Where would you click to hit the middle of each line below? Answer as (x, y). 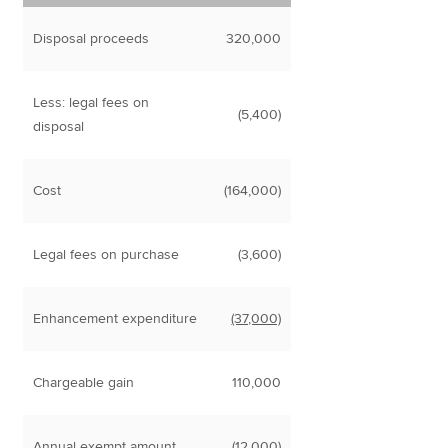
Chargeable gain (84, 383)
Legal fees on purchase (106, 255)
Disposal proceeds (91, 39)
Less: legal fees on (91, 103)
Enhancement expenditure (115, 319)
